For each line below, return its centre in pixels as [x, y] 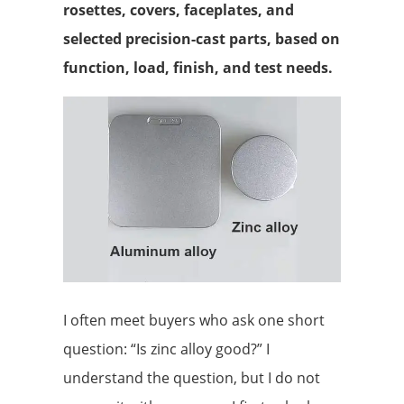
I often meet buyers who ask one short [194, 320]
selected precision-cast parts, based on [202, 39]
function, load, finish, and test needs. [198, 68]
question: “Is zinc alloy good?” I [166, 349]
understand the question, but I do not [192, 377]
